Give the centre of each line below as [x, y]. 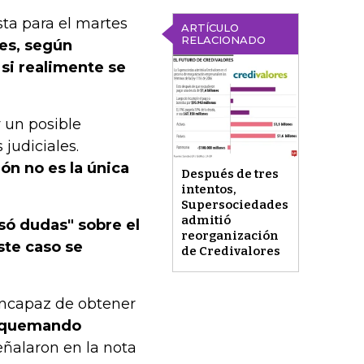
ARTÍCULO [210, 28]
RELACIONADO [223, 40]
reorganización [230, 236]
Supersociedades [234, 205]
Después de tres [230, 174]
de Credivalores [230, 251]
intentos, [208, 190]
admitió [206, 221]
